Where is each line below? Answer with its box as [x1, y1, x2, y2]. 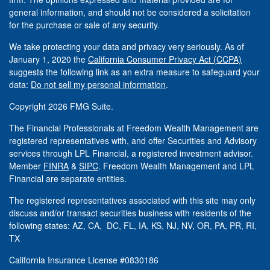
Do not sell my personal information [31, 78, 166, 91]
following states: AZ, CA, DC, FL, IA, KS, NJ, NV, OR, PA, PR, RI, [9, 219, 257, 232]
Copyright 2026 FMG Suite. [9, 100, 113, 113]
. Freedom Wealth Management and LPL [98, 160, 254, 172]
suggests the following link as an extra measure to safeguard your [9, 66, 260, 78]
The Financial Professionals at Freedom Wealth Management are [9, 122, 259, 134]
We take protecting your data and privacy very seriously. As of [9, 40, 244, 53]
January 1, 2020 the [9, 53, 88, 66]
